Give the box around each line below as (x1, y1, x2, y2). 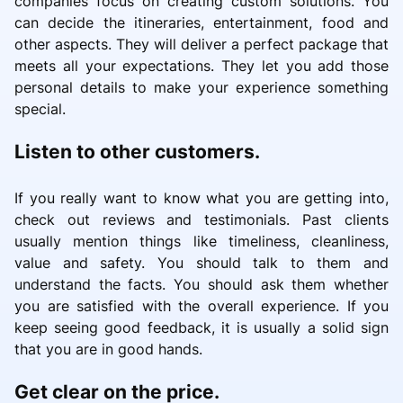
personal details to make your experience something (14, 77, 389, 96)
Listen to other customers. (14, 139, 260, 163)
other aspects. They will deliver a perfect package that (14, 34, 389, 53)
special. (14, 99, 66, 118)
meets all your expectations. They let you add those (14, 56, 389, 75)
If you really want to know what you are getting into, (14, 188, 389, 207)
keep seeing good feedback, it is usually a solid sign (14, 318, 389, 336)
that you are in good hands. (14, 339, 202, 358)
